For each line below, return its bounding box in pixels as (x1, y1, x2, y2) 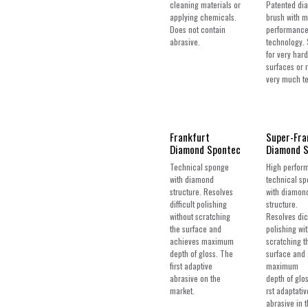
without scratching (170, 210, 230, 222)
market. (170, 284, 195, 296)
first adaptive (170, 259, 212, 272)
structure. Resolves (170, 185, 233, 197)
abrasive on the (170, 272, 221, 284)
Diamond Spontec (170, 141, 241, 157)
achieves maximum (170, 234, 234, 247)
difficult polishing (170, 197, 227, 210)
